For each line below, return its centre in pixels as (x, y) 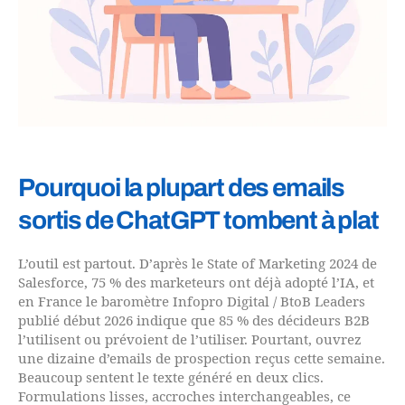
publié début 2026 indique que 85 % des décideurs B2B (194, 321)
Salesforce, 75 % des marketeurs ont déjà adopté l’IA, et (196, 283)
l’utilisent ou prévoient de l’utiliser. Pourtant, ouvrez (190, 340)
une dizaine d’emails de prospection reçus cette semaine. (202, 359)
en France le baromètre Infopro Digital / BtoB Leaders (192, 302)
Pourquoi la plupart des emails (182, 187)
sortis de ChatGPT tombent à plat (198, 220)
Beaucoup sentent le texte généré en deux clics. (171, 378)
